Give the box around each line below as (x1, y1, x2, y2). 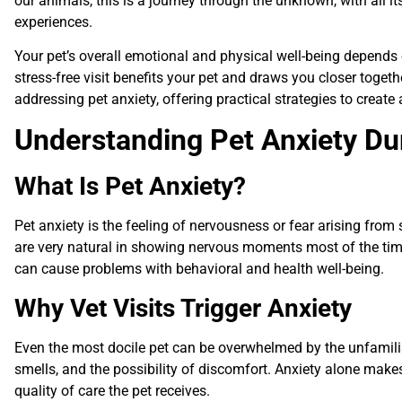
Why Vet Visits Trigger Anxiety (14, 293, 352, 323)
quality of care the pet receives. (14, 381, 210, 399)
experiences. (14, 13, 96, 31)
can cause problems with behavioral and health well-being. (14, 260, 384, 278)
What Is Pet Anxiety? (14, 171, 246, 202)
